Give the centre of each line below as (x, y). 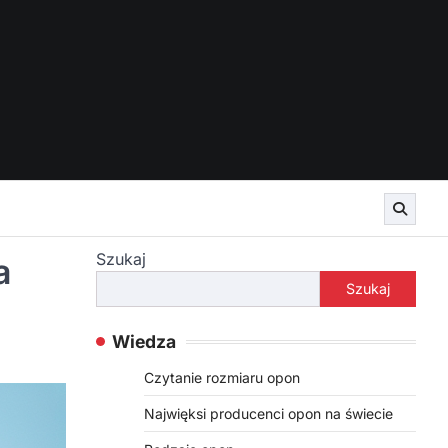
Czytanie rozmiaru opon (222, 377)
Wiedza (144, 341)
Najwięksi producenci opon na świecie (268, 413)
